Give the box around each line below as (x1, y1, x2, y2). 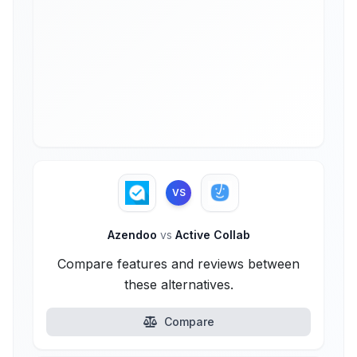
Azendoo (107, 228, 160, 241)
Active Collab (171, 228, 250, 241)
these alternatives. (124, 277, 233, 292)
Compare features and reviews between (57, 256, 300, 272)
